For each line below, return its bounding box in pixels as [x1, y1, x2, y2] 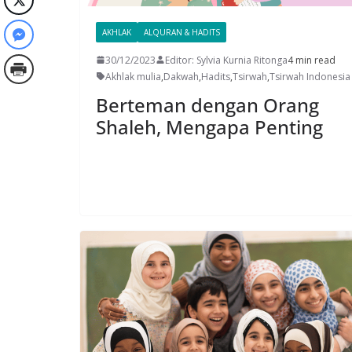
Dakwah [163, 69, 199, 83]
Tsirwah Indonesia [269, 69, 350, 83]
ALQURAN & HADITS [144, 26, 220, 38]
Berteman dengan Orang [96, 91, 319, 118]
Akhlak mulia [105, 69, 161, 83]
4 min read [288, 53, 335, 67]
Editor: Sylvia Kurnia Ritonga [165, 53, 288, 67]
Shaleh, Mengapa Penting [96, 113, 323, 140]
